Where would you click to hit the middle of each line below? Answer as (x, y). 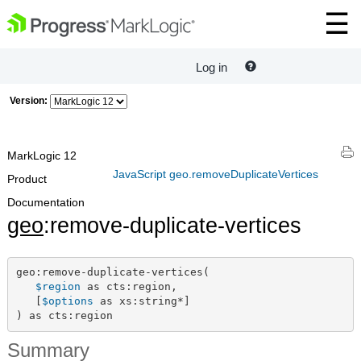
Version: (29, 101)
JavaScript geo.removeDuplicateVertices (216, 174)
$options (67, 301)
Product (27, 179)
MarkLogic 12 (42, 156)
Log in (212, 68)
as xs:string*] (141, 301)
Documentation (46, 202)
